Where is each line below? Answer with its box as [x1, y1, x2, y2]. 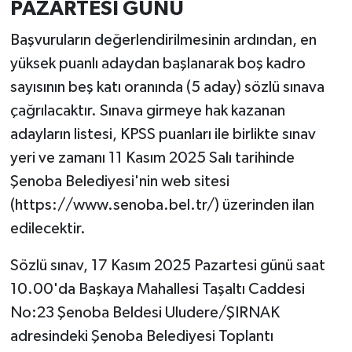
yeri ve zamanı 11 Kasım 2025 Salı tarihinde [9, 149, 295, 166]
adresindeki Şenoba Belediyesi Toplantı [9, 328, 273, 344]
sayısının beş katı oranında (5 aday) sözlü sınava [9, 79, 324, 95]
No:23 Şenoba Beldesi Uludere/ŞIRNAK [9, 304, 280, 321]
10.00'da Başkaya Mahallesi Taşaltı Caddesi [9, 280, 305, 297]
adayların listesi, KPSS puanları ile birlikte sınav [9, 126, 316, 142]
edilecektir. [9, 220, 86, 236]
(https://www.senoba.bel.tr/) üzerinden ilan [9, 196, 314, 213]
